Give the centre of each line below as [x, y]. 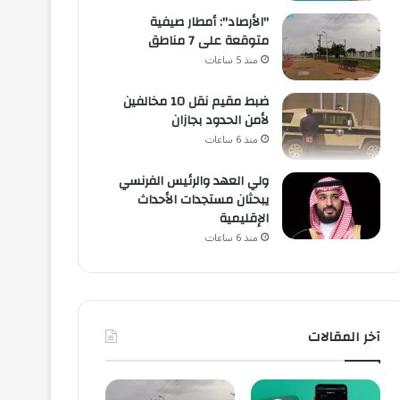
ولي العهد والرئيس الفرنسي [193, 181]
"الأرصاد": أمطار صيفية [209, 22]
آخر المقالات [344, 337]
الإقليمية [244, 219]
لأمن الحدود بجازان [220, 121]
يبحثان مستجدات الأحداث [203, 200]
